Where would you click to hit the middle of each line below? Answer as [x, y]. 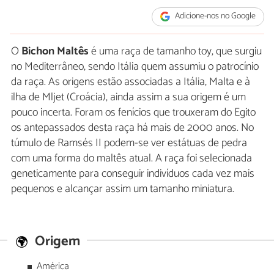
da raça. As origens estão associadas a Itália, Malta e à [131, 82]
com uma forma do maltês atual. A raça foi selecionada [131, 158]
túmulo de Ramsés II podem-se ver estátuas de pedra [129, 143]
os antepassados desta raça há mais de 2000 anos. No [132, 128]
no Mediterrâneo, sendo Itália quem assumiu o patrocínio [135, 66]
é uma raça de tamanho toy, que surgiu [175, 51]
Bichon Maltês [55, 51]
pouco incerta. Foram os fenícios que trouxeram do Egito [133, 112]
